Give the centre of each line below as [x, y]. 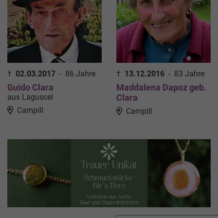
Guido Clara [30, 87]
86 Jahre [80, 73]
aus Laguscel [30, 97]
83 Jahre [189, 73]
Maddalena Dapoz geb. [161, 87]
